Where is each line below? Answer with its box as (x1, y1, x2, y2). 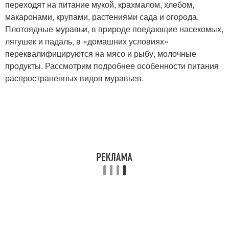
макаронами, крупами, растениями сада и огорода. (5, 11, 199, 23)
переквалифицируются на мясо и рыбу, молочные (5, 48, 196, 60)
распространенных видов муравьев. (5, 72, 144, 84)
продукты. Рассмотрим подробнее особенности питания (5, 60, 219, 72)
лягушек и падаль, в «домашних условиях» (5, 35, 169, 48)
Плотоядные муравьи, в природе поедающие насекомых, (5, 23, 223, 35)
